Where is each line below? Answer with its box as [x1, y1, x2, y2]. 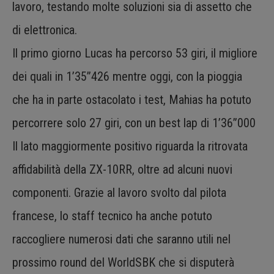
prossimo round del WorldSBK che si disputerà [12, 254, 234, 270]
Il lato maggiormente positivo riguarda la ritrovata [12, 138, 248, 154]
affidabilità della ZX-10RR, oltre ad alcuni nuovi [12, 161, 232, 177]
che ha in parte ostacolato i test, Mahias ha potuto [12, 92, 251, 107]
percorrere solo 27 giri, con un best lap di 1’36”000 [12, 115, 256, 130]
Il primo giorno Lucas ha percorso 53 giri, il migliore [12, 45, 257, 61]
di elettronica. [12, 22, 77, 37]
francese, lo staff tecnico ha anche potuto [12, 208, 212, 223]
